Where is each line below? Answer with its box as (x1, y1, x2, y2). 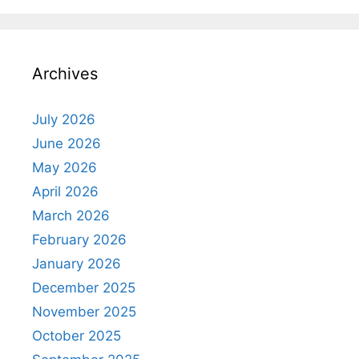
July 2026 (32, 111, 95, 127)
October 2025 (32, 327, 121, 344)
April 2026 (32, 183, 99, 200)
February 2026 (32, 231, 127, 248)
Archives (32, 63, 98, 83)
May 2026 (32, 159, 97, 175)
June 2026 (32, 135, 101, 151)
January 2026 (32, 255, 121, 272)
